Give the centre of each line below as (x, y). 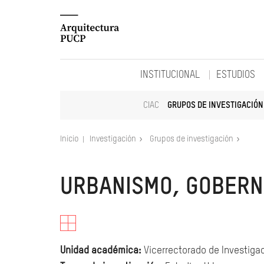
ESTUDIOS (236, 75)
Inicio (70, 139)
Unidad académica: (101, 251)
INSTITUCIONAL (170, 75)
